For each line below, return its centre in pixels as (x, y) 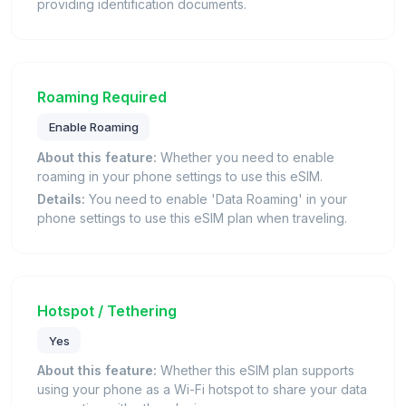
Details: (61, 198)
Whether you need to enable (246, 157)
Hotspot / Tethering (107, 310)
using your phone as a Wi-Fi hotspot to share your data (202, 390)
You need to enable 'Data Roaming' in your (216, 198)
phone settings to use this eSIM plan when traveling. (192, 217)
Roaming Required (102, 97)
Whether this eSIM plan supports (256, 371)
